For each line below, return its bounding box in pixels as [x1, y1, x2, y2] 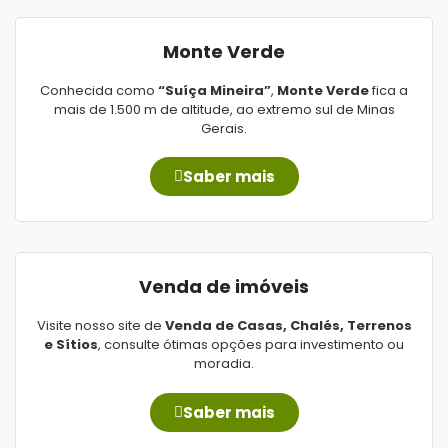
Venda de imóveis [139, 274, 309, 300]
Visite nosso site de [36, 316, 165, 336]
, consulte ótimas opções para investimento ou [98, 335, 404, 355]
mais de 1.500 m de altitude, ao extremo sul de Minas [53, 99, 395, 119]
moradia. [194, 354, 254, 374]
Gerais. [201, 118, 247, 138]
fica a [369, 80, 408, 100]
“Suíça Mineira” [158, 80, 271, 100]
